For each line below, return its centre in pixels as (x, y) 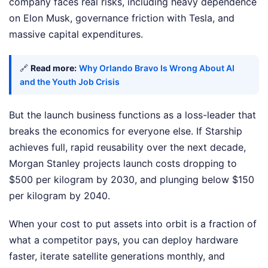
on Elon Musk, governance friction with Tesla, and (122, 18)
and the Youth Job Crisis (70, 82)
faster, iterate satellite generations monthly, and (117, 256)
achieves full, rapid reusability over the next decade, (127, 147)
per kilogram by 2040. (60, 196)
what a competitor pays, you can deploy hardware (124, 240)
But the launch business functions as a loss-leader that (133, 115)
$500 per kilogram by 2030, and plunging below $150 (132, 180)
